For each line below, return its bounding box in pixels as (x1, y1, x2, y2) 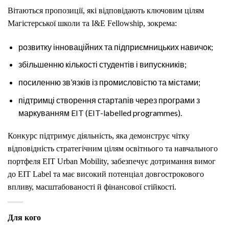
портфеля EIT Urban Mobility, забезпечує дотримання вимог (8, 157, 216, 166)
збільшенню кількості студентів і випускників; (18, 59, 187, 70)
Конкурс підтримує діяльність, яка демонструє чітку (8, 131, 190, 141)
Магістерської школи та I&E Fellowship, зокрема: (8, 19, 177, 28)
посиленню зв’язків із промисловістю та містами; (18, 77, 200, 87)
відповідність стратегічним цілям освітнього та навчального (8, 144, 218, 153)
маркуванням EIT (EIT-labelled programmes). (18, 107, 182, 118)
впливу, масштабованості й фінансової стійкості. (8, 182, 176, 192)
